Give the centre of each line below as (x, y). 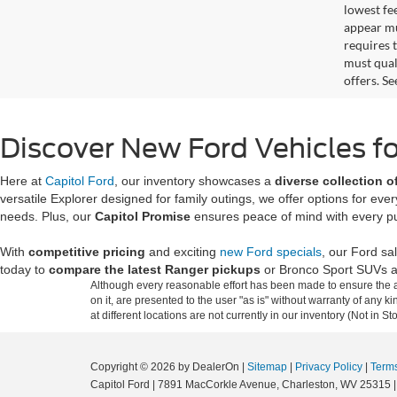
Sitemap (267, 366)
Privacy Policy (329, 366)
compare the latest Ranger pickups (155, 269)
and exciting (183, 251)
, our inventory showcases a (195, 180)
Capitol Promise (143, 216)
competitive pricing (87, 251)
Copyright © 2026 (134, 366)
